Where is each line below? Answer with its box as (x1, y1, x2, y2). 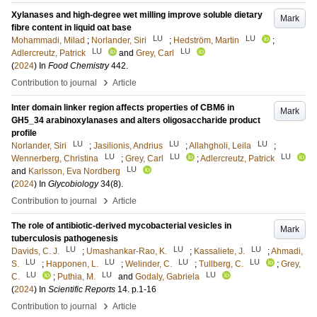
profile (11, 128, 37, 138)
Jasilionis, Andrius (93, 141, 163, 151)
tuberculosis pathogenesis (11, 234, 118, 243)
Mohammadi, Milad (11, 35, 85, 45)
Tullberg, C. (199, 259, 243, 269)
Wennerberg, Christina (11, 154, 98, 163)
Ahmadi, (271, 246, 303, 256)
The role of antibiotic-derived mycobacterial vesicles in (11, 221, 231, 231)
